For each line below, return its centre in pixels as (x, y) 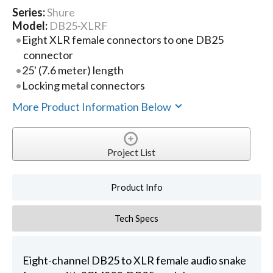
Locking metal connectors (84, 86)
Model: (30, 26)
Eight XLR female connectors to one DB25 (123, 40)
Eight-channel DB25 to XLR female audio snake (134, 261)
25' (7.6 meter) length (73, 70)
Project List (131, 152)
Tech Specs (137, 218)
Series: (29, 12)
